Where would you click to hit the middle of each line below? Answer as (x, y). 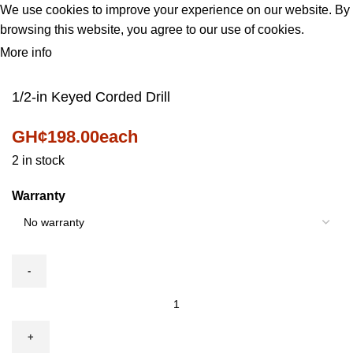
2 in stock (38, 160)
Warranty (39, 195)
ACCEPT (86, 53)
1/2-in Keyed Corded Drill (91, 97)
